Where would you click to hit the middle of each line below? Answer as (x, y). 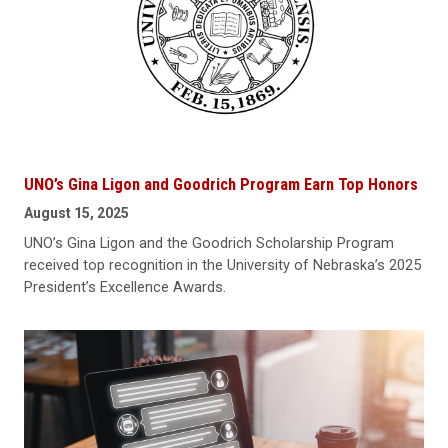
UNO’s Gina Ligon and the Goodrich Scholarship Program (209, 243)
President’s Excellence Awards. (125, 287)
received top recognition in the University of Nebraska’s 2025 (222, 265)
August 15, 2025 (76, 213)
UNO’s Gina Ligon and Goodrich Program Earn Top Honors (221, 185)
